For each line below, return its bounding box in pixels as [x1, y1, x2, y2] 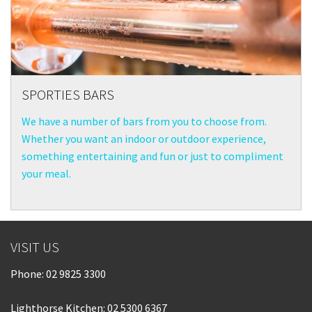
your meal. [22, 166, 71, 180]
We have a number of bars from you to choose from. [22, 114, 267, 128]
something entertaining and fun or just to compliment [22, 148, 283, 163]
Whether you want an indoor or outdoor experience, [22, 131, 266, 146]
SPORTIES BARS [22, 85, 114, 104]
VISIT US [10, 237, 59, 256]
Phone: [10, 266, 46, 281]
